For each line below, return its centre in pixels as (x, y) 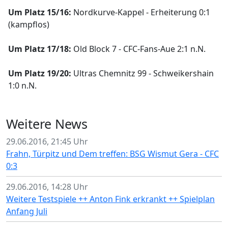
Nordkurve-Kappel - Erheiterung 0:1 (141, 12)
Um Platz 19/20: (40, 73)
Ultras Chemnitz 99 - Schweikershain (142, 73)
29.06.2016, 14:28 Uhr (47, 187)
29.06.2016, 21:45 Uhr (47, 141)
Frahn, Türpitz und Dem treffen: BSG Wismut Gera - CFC (112, 154)
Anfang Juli (27, 211)
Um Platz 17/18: (40, 49)
